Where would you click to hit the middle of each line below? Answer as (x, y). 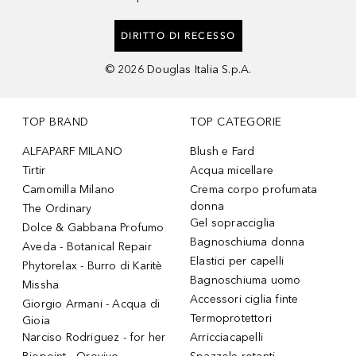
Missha (41, 285)
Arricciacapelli (226, 337)
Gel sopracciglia (233, 223)
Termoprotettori (231, 318)
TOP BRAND (56, 122)
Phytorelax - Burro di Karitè (93, 266)
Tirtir (34, 170)
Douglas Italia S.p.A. (199, 70)
